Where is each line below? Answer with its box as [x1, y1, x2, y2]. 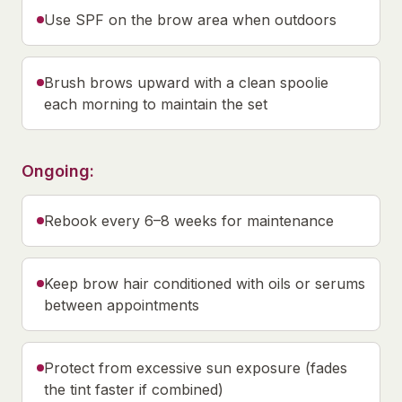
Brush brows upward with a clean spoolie [44, 74, 328, 92]
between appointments [44, 296, 199, 314]
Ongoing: [22, 162, 94, 180]
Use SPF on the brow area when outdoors [44, 11, 336, 29]
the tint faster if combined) [44, 380, 223, 398]
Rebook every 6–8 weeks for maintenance [44, 212, 334, 230]
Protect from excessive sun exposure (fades [44, 359, 347, 377]
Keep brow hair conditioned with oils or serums [44, 275, 365, 293]
